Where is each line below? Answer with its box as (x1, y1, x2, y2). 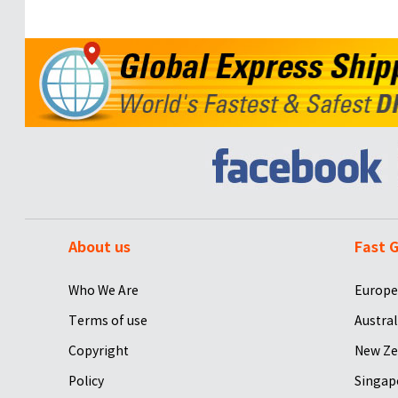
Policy (68, 372, 104, 389)
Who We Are (68, 282, 139, 298)
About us (68, 237, 131, 257)
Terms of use (68, 312, 147, 329)
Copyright (68, 342, 129, 359)
